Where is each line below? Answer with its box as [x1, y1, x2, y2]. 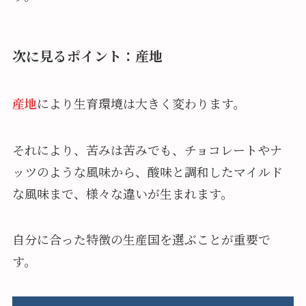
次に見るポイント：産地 [12, 46, 163, 66]
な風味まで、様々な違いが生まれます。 [12, 184, 233, 202]
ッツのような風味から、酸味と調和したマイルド [12, 162, 283, 180]
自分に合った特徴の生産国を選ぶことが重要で [12, 230, 270, 249]
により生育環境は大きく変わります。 [36, 94, 245, 112]
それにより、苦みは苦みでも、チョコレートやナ [12, 140, 282, 158]
